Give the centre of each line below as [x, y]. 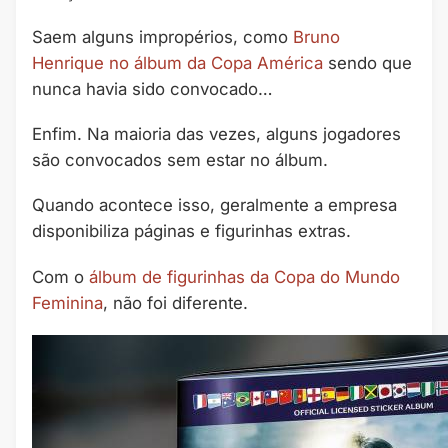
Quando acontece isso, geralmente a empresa [214, 205]
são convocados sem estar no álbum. [180, 160]
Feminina [67, 302]
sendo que [367, 63]
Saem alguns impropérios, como [162, 37]
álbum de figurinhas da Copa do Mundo [244, 276]
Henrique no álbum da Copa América [177, 63]
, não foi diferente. [175, 302]
